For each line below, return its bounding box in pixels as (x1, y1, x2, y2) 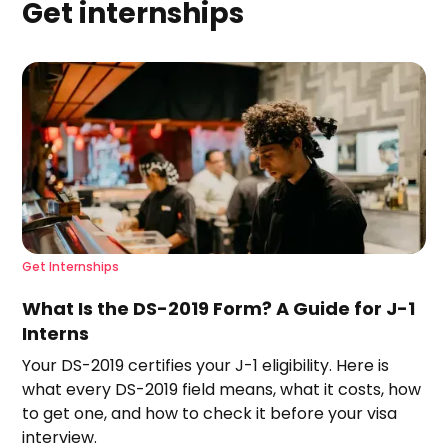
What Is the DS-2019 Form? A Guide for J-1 (22, 296, 416, 322)
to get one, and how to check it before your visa (22, 402, 398, 426)
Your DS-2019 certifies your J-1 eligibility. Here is (22, 354, 390, 378)
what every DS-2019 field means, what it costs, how (22, 378, 422, 402)
